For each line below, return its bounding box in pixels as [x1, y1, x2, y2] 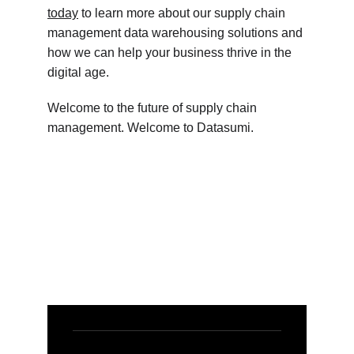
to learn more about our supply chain [78, 6, 288, 20]
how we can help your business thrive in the [47, 46, 295, 59]
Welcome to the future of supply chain [47, 101, 260, 115]
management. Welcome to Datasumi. [47, 121, 254, 134]
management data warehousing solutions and [47, 26, 306, 40]
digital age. [47, 66, 109, 79]
